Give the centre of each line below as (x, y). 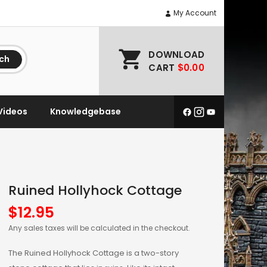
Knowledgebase (86, 112)
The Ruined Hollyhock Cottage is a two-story (94, 253)
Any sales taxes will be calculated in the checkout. (99, 228)
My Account (194, 13)
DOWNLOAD (177, 54)
